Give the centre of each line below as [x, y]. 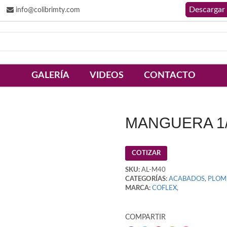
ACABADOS [186, 179]
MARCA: [138, 188]
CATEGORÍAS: [146, 179]
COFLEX [164, 188]
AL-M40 [153, 170]
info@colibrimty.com [47, 10]
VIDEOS [107, 75]
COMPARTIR [145, 218]
